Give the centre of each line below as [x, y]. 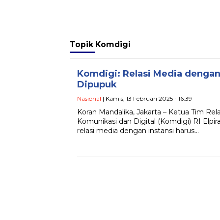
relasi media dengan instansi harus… [138, 131]
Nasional [89, 99]
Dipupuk [97, 85]
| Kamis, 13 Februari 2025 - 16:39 [147, 99]
